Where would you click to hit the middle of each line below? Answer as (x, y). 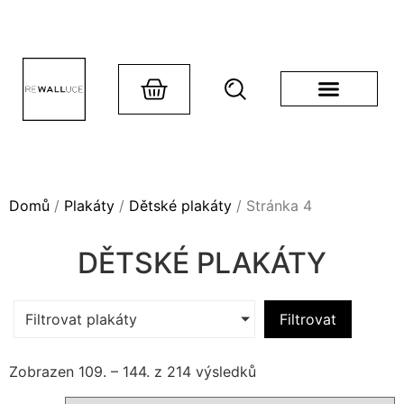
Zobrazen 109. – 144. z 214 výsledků (133, 372)
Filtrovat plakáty (81, 319)
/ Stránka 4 (272, 206)
